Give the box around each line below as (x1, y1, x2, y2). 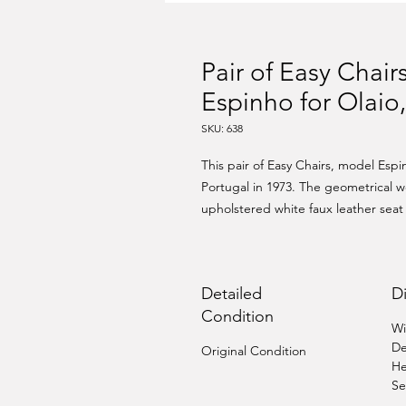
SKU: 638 (201, 121, 243, 135)
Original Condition (201, 343, 306, 359)
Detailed (201, 284, 262, 304)
